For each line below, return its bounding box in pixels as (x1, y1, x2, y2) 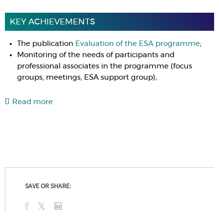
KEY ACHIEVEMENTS (10, 18, 95, 26)
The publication (17, 40, 75, 47)
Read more (12, 98, 53, 106)
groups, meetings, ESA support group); (17, 74, 157, 81)
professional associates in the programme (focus (17, 63, 192, 70)
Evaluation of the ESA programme (75, 40, 200, 47)
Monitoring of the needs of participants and (17, 51, 175, 59)
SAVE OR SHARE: (25, 181, 71, 192)
